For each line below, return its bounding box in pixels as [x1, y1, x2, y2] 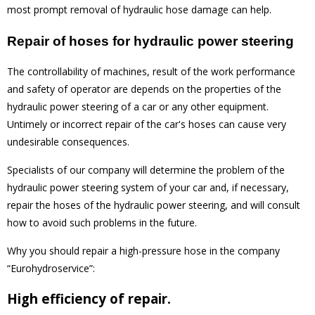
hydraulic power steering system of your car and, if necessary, [7, 180, 289, 194]
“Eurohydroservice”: [7, 261, 95, 275]
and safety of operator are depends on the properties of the [7, 82, 281, 96]
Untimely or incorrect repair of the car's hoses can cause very [7, 117, 286, 131]
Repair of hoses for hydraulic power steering [7, 34, 297, 49]
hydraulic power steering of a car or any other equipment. [7, 99, 269, 113]
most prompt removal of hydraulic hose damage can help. [7, 3, 271, 17]
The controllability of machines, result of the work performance [7, 64, 295, 78]
